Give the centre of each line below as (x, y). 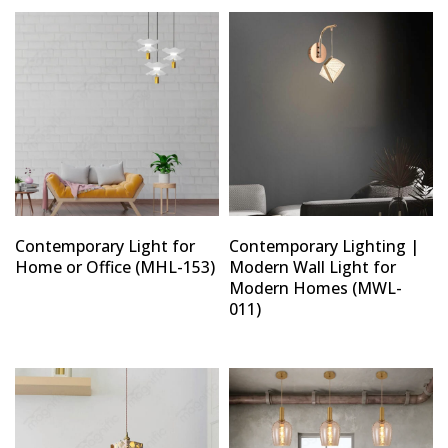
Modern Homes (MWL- (315, 288)
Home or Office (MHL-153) (115, 267)
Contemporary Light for (105, 246)
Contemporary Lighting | (324, 246)
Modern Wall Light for (312, 267)
